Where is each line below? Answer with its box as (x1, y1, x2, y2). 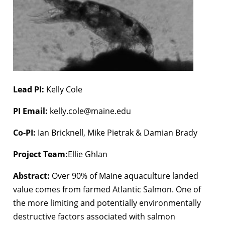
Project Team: (13, 149, 68, 160)
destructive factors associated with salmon (13, 211, 175, 222)
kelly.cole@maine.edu (50, 105, 131, 117)
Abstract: (13, 170, 50, 182)
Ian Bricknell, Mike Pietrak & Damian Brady (36, 127, 197, 139)
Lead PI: (13, 84, 44, 95)
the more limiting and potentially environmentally (13, 197, 201, 209)
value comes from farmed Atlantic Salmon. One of (13, 184, 201, 195)
